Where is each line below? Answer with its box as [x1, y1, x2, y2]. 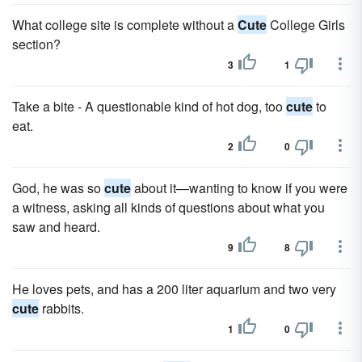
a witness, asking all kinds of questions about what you [12, 198, 325, 217]
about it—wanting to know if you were [131, 179, 347, 197]
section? [12, 35, 61, 53]
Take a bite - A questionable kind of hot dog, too [12, 97, 286, 116]
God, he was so [12, 179, 104, 197]
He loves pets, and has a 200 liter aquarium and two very [12, 280, 336, 298]
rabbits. [39, 299, 84, 318]
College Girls [267, 15, 345, 34]
